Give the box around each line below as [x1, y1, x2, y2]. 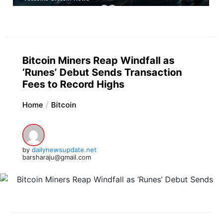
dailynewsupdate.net [31, 145, 97, 154]
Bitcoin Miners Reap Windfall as [22, 54, 174, 66]
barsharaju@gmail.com [22, 153, 91, 161]
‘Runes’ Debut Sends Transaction [22, 66, 182, 78]
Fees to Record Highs [22, 78, 124, 90]
